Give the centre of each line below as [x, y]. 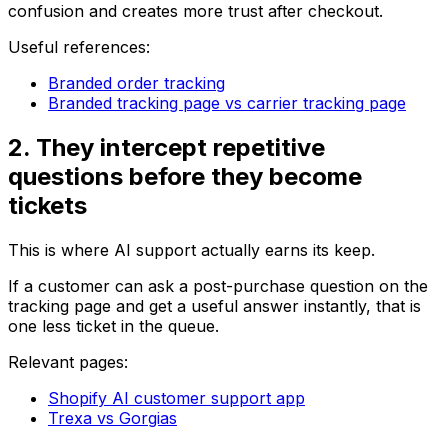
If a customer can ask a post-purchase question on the [218, 285]
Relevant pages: [68, 361]
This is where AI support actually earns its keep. [191, 249]
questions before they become [185, 176]
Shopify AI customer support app [176, 397]
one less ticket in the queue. [113, 325]
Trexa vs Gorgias [112, 417]
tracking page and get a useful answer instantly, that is [214, 305]
